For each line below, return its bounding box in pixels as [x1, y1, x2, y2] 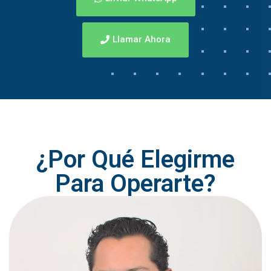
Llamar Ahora [113, 34, 171, 45]
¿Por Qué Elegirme [36, 145, 235, 174]
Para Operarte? [55, 169, 216, 198]
